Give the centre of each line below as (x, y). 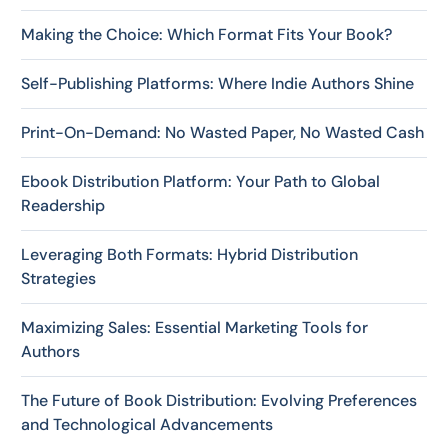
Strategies (58, 279)
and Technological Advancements (147, 425)
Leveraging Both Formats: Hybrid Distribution (189, 255)
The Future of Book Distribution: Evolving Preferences (219, 401)
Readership (63, 206)
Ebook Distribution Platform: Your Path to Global (200, 182)
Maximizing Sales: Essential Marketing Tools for (194, 328)
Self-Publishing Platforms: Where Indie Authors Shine (217, 84)
